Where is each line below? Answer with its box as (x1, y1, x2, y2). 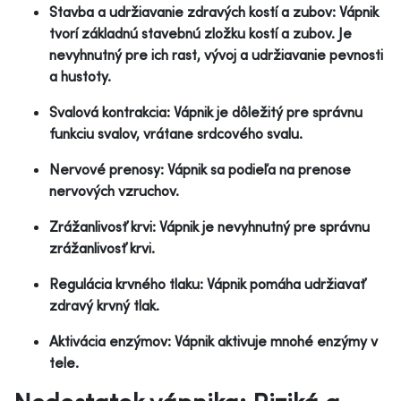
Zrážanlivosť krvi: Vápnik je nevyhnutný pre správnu (49, 217, 370, 235)
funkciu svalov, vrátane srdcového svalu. (49, 124, 303, 142)
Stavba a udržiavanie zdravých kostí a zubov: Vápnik (49, 2, 379, 21)
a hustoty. (49, 66, 111, 85)
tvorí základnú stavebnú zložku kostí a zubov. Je (49, 23, 352, 42)
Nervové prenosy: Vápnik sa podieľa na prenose (49, 159, 351, 178)
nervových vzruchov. (49, 181, 179, 200)
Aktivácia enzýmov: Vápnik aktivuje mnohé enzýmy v (49, 331, 378, 350)
